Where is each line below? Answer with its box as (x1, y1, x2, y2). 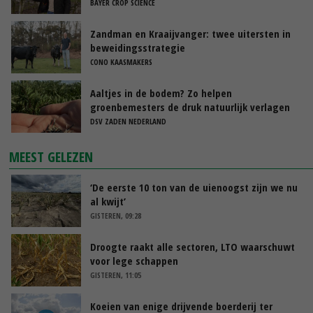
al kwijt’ (90, 194, 126, 209)
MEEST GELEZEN (9, 147, 94, 167)
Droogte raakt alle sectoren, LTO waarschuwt (90, 240, 295, 254)
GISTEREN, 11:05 (90, 270, 141, 281)
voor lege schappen (90, 254, 178, 268)
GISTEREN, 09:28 (90, 210, 141, 221)
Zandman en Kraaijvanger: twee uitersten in (90, 27, 291, 41)
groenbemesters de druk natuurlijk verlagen (90, 100, 290, 115)
